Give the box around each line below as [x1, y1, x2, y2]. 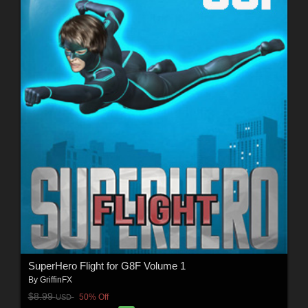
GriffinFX [39, 275, 72, 285]
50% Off [78, 291, 109, 302]
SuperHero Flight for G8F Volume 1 [27, 260, 186, 272]
